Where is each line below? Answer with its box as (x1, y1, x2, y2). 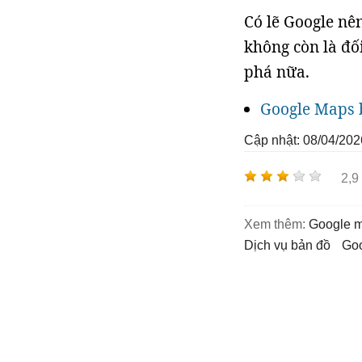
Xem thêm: (244, 217, 305, 231)
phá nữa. (244, 61, 309, 82)
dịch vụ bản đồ (254, 238, 330, 252)
